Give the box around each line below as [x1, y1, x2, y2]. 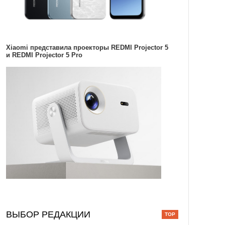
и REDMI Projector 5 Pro [6, 51, 82, 59]
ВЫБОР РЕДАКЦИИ [6, 209, 90, 220]
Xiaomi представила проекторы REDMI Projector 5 [6, 44, 168, 51]
